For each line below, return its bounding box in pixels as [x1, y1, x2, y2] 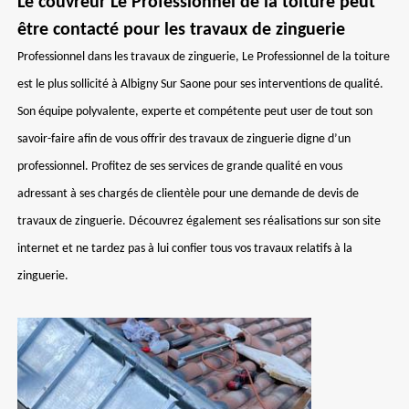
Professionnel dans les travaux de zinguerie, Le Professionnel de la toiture [17, 50, 390, 64]
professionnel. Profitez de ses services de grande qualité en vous [17, 160, 342, 173]
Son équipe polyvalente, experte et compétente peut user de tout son [17, 105, 372, 119]
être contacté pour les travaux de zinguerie [17, 21, 345, 39]
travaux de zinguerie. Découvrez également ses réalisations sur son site [17, 215, 381, 228]
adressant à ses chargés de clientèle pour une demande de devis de [17, 187, 359, 201]
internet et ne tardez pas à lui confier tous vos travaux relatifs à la [17, 242, 352, 256]
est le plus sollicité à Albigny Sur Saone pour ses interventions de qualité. [17, 78, 383, 91]
